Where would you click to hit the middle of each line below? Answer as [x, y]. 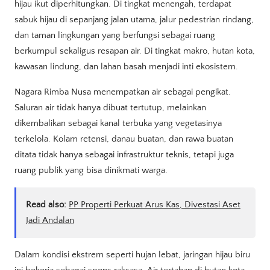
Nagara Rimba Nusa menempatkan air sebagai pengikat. [123, 92]
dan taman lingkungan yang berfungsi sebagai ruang [115, 36]
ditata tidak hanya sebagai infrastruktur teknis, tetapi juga [124, 154]
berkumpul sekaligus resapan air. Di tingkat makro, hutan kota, [135, 51]
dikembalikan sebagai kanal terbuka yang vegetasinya [118, 123]
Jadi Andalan [50, 220]
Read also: [46, 204]
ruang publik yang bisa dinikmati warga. [91, 170]
